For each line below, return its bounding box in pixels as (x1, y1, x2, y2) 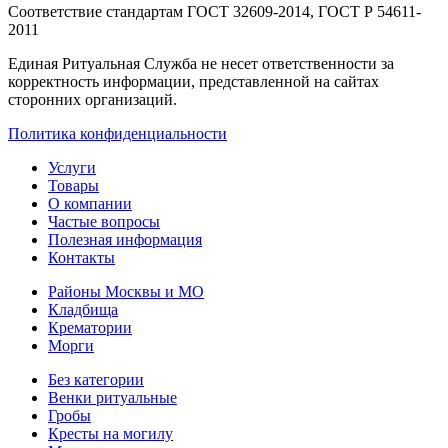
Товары (48, 177, 99, 194)
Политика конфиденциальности (8, 125, 227, 142)
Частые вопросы (48, 213, 160, 230)
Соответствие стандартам (8, 3, 183, 20)
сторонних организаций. (8, 91, 177, 108)
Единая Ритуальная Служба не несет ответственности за (8, 55, 394, 72)
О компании (48, 195, 132, 212)
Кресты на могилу (48, 425, 173, 442)
